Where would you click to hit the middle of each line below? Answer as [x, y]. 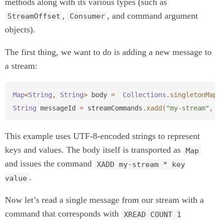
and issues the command [50, 164]
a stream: [21, 66]
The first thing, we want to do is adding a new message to [108, 52]
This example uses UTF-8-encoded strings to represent [102, 136]
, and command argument [153, 15]
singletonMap [193, 95]
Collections [144, 95]
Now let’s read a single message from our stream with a [104, 200]
